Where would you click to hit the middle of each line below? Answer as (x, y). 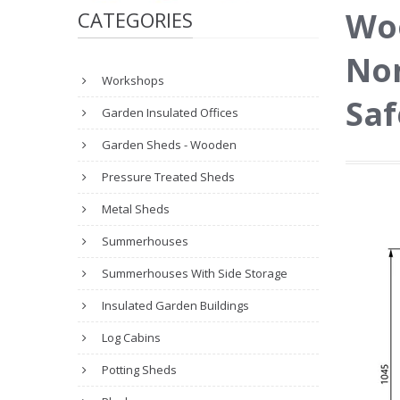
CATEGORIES (135, 20)
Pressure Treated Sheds (167, 177)
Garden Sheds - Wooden (168, 145)
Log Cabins (130, 337)
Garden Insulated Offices (169, 112)
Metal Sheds (134, 209)
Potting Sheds (138, 370)
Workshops (132, 80)
